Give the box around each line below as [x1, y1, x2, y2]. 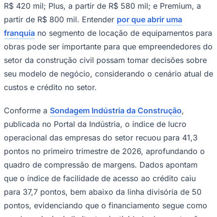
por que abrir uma [117, 14, 182, 24]
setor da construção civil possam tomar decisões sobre [4, 55, 207, 65]
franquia [4, 28, 35, 38]
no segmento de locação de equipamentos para [35, 28, 212, 38]
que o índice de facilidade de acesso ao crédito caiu [4, 173, 196, 183]
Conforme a [4, 105, 50, 115]
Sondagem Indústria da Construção [50, 105, 182, 115]
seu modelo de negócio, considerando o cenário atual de [4, 68, 213, 78]
